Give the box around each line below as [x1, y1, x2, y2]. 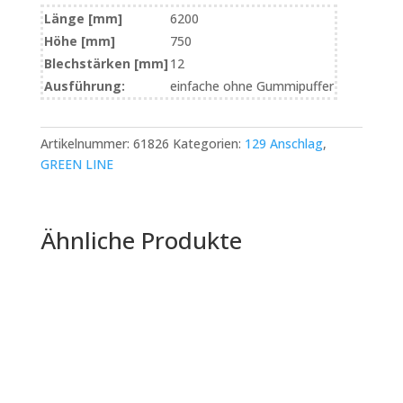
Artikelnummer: [40, 135, 133, 153]
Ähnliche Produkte [40, 224, 242, 257]
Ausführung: [43, 77, 125, 95]
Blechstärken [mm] [43, 55, 168, 73]
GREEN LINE [40, 156, 113, 174]
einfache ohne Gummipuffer [169, 77, 334, 95]
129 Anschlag [244, 135, 323, 153]
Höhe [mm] [43, 32, 115, 50]
